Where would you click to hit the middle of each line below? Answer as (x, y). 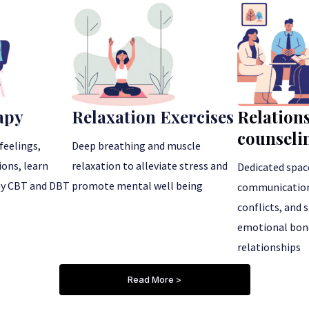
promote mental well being (137, 185)
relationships (269, 247)
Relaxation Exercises (153, 116)
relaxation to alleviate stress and (150, 165)
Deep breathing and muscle (136, 145)
